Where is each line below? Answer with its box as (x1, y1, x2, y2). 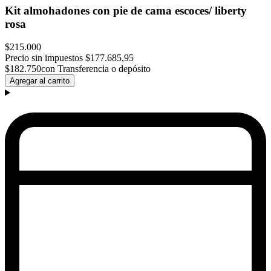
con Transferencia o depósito (41, 64, 151, 74)
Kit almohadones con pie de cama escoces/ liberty (5, 4, 247, 17)
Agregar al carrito (10, 76, 70, 86)
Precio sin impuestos (5, 53, 83, 64)
